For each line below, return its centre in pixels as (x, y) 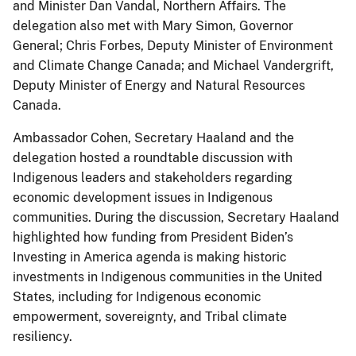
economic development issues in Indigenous (143, 197)
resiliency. (43, 336)
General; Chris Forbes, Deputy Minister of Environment (173, 45)
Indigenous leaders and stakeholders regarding (153, 177)
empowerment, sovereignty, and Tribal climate (150, 316)
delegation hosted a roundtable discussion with (153, 157)
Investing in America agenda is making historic (150, 257)
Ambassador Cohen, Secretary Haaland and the (153, 137)
